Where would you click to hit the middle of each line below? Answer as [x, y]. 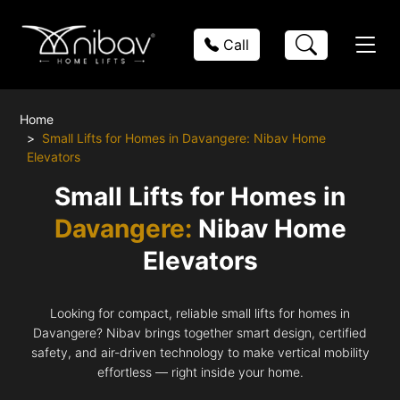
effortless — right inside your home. [200, 371]
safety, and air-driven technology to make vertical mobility [200, 352]
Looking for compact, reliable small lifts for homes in [200, 312]
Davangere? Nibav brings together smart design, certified [200, 332]
